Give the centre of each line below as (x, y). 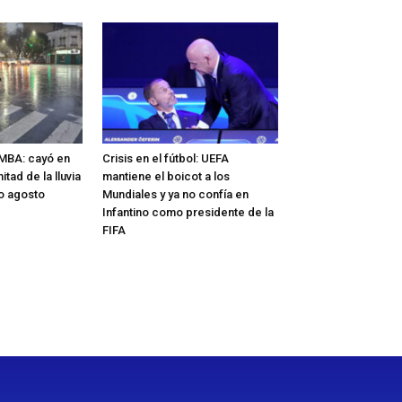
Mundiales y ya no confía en (175, 195)
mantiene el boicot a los (166, 177)
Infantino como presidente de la (188, 213)
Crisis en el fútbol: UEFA (166, 159)
